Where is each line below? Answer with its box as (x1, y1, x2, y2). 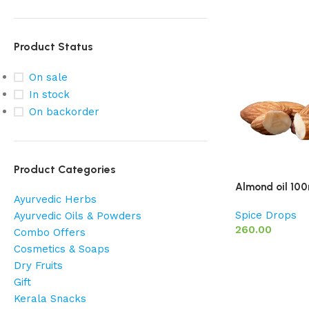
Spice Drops (235, 209, 297, 221)
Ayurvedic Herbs (14, 193, 97, 206)
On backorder (29, 106, 99, 118)
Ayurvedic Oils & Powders (14, 210, 141, 222)
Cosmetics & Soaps (14, 243, 110, 255)
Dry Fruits (14, 259, 63, 272)
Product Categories (14, 163, 116, 176)
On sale (29, 71, 68, 83)
